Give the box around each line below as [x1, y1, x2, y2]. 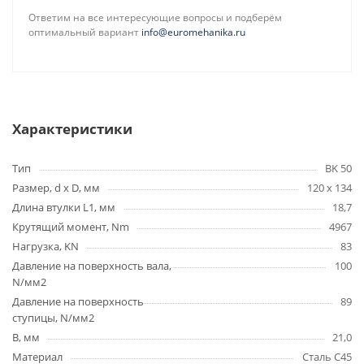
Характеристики [12, 119, 132, 138]
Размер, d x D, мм [12, 180, 100, 195]
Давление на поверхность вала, [12, 258, 171, 273]
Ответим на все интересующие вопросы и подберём [28, 11, 282, 24]
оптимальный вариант [28, 25, 141, 39]
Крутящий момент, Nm [12, 219, 129, 234]
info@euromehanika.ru [141, 25, 245, 39]
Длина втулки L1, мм [12, 200, 115, 214]
